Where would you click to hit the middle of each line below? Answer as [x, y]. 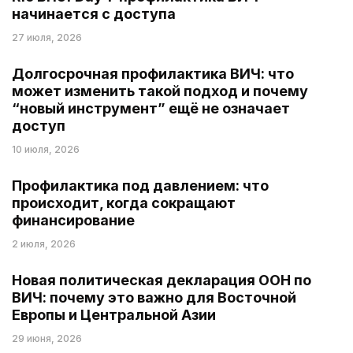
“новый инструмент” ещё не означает [151, 108]
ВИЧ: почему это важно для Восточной [154, 297]
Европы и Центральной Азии [114, 314]
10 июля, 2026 [46, 149]
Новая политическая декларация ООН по [162, 280]
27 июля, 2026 [47, 37]
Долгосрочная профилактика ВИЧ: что [153, 73]
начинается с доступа [94, 13]
